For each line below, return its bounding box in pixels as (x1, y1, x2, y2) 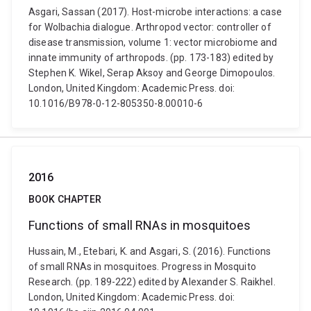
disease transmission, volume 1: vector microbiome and (28, 37, 278, 48)
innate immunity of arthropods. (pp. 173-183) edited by (28, 52, 274, 63)
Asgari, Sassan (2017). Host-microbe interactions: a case (28, 6, 282, 17)
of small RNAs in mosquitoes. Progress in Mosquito (28, 261, 256, 272)
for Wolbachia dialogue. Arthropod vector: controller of (28, 22, 271, 33)
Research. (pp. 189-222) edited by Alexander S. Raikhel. (28, 276, 276, 287)
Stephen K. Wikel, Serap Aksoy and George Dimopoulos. (28, 67, 276, 78)
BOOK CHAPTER (28, 194, 101, 205)
